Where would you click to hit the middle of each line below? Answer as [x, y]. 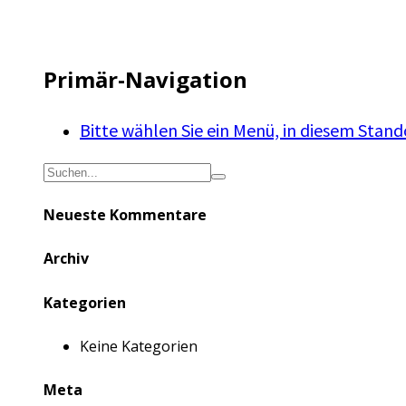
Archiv [66, 259]
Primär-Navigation [145, 79]
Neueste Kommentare [125, 215]
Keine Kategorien [139, 346]
